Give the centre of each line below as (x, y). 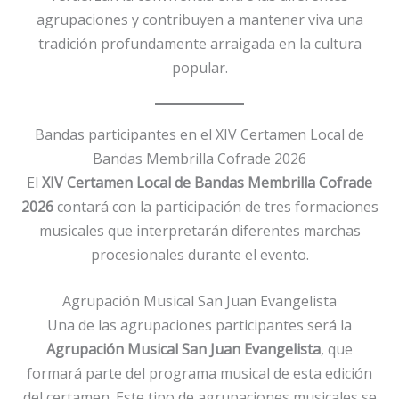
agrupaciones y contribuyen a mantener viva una (199, 19)
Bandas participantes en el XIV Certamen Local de (199, 134)
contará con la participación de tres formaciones (216, 206)
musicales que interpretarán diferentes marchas (199, 230)
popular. (199, 67)
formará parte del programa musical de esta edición (199, 374)
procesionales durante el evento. (199, 254)
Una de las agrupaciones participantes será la (199, 326)
